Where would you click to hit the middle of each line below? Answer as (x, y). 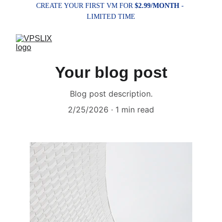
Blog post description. (111, 94)
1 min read (135, 110)
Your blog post (111, 72)
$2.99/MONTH (157, 6)
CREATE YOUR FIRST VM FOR (85, 6)
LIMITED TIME (111, 17)
